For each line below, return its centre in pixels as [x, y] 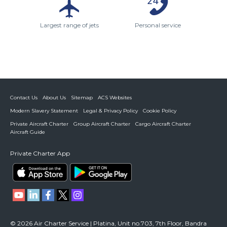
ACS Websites [115, 98]
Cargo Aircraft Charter [163, 124]
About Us [54, 98]
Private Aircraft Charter [39, 124]
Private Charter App [40, 154]
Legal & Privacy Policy [110, 111]
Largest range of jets [69, 25]
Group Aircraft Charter [102, 124]
